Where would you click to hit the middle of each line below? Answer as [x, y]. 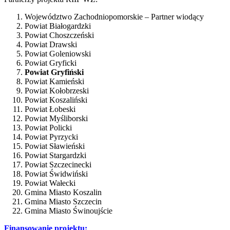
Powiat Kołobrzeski [57, 91]
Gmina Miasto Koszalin [63, 193]
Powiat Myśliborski [56, 119]
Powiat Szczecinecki [58, 165]
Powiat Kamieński [54, 82]
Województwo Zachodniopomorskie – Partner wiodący [114, 17]
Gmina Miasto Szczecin [63, 202]
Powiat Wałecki [50, 183]
